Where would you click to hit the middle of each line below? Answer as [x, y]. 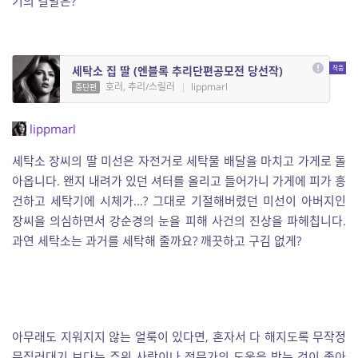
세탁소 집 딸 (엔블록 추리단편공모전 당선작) [177, 71]
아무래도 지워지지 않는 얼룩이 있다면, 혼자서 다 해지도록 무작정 [179, 336]
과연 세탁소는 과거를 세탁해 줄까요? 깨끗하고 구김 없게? [157, 241]
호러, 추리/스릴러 [140, 87]
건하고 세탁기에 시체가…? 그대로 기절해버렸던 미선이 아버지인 [179, 201]
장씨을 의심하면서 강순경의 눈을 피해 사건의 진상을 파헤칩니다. [179, 221]
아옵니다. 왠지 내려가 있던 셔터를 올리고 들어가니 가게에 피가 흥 [179, 181]
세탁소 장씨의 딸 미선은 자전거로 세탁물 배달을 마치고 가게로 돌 [179, 161]
